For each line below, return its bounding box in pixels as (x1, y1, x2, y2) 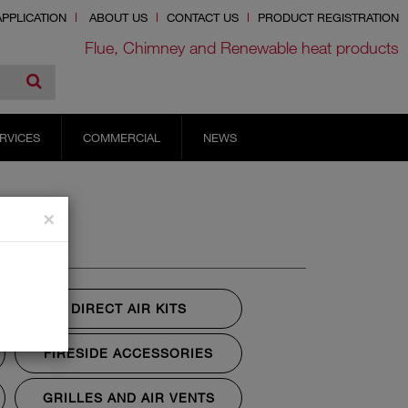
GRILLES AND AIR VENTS (42, 389, 215, 405)
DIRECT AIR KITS (70, 300, 187, 316)
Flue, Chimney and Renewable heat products (85, 37, 399, 57)
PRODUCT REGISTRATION (258, 10, 399, 25)
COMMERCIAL (82, 129, 160, 145)
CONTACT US (167, 10, 239, 25)
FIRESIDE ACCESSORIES (44, 344, 213, 361)
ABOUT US (89, 10, 148, 25)
